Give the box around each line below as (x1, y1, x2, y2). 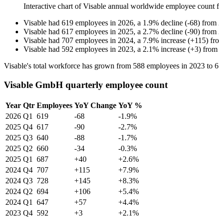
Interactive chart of (23, 2, 83, 11)
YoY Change (74, 101, 116, 109)
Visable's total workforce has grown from (4, 62, 133, 70)
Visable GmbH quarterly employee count (4, 79, 168, 90)
